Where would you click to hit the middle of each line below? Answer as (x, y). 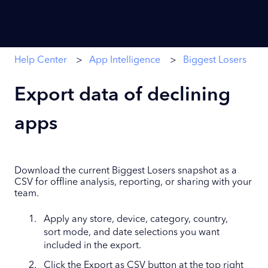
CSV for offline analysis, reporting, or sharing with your (133, 182)
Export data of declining (122, 95)
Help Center (41, 60)
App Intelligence (125, 60)
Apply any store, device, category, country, (136, 220)
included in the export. (92, 246)
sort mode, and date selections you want (132, 233)
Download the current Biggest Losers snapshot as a (126, 171)
